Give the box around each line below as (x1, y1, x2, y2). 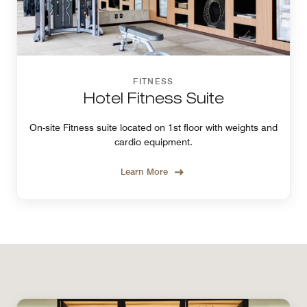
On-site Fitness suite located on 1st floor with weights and (29, 121, 278, 133)
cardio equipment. (114, 136, 193, 147)
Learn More (121, 165, 168, 177)
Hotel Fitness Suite (83, 92, 224, 108)
